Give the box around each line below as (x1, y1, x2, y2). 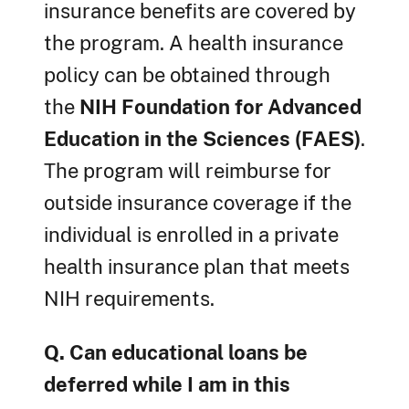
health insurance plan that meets (44, 255, 350, 279)
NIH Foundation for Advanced (79, 95, 362, 120)
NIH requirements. (44, 287, 215, 311)
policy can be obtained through (44, 63, 330, 88)
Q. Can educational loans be (44, 341, 308, 365)
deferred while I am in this (44, 372, 290, 397)
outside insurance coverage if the (44, 191, 351, 215)
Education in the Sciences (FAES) (44, 127, 361, 152)
